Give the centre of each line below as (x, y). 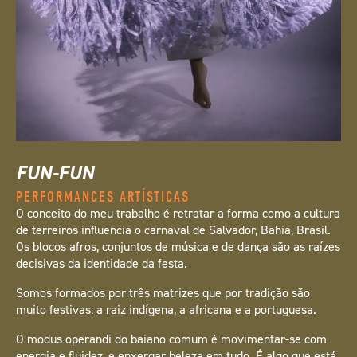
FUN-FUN (55, 173)
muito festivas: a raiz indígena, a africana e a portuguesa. (166, 310)
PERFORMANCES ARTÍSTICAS (103, 197)
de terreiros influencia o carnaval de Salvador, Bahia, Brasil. (173, 230)
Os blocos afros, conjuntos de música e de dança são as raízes (178, 247)
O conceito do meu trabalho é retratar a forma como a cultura (178, 214)
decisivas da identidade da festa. (102, 264)
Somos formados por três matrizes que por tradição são (163, 293)
